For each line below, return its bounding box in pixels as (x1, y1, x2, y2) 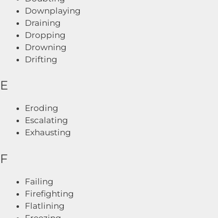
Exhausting (25, 127, 71, 137)
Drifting (25, 54, 57, 64)
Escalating (25, 115, 68, 125)
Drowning (25, 42, 67, 52)
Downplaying (25, 5, 81, 16)
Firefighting (25, 188, 74, 199)
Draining (25, 18, 61, 28)
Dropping (25, 30, 66, 40)
